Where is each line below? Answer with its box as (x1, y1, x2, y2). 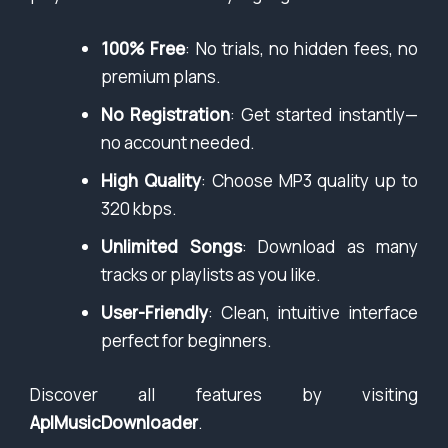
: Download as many (241, 235, 418, 259)
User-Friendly (101, 301, 208, 325)
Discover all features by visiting (30, 382, 418, 406)
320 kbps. (101, 197, 177, 221)
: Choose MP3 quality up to (200, 169, 419, 193)
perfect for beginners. (101, 329, 272, 353)
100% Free (101, 37, 186, 61)
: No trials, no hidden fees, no (185, 37, 419, 61)
